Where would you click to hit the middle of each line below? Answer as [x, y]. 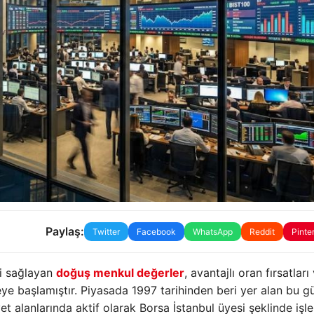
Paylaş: [64, 232]
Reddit [262, 231]
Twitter [106, 231]
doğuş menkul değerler [120, 272]
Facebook [156, 231]
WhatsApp [212, 231]
